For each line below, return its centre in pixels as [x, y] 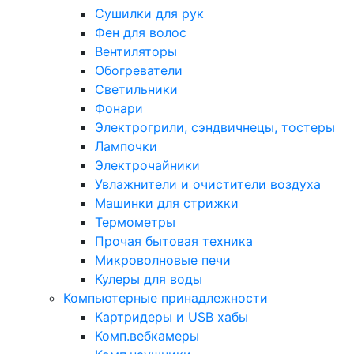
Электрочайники [147, 165]
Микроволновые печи [163, 260]
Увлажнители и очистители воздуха [208, 184]
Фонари [119, 108]
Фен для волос [141, 32]
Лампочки [126, 146]
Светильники [136, 89]
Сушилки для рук [149, 13]
